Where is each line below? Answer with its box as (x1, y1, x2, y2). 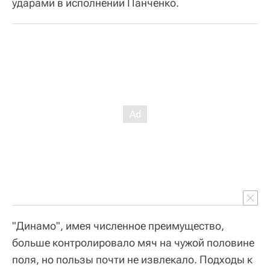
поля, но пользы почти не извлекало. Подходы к (12, 253, 253, 266)
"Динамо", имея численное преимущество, (12, 219, 224, 233)
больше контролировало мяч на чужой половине (12, 236, 254, 250)
